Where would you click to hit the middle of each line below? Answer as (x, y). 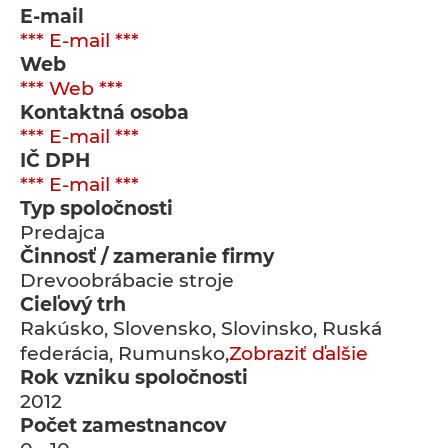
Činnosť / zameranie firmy (147, 256)
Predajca (62, 232)
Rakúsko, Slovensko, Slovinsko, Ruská (201, 328)
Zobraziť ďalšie (298, 353)
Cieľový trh (73, 304)
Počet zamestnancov (123, 425)
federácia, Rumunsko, (124, 353)
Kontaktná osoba (104, 112)
